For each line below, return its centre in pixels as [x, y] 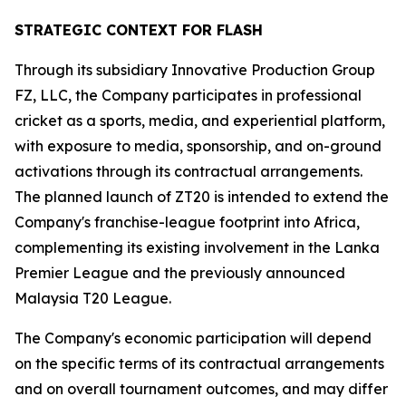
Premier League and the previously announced [180, 273]
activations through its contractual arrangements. [188, 171]
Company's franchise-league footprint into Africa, [187, 222]
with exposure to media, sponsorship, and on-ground [198, 146]
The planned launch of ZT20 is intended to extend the [202, 197]
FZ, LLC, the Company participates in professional [188, 95]
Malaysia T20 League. [93, 298]
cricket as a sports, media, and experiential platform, [200, 121]
